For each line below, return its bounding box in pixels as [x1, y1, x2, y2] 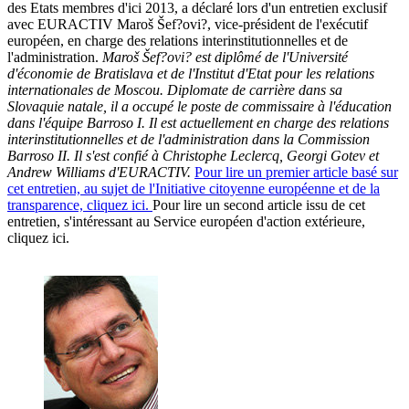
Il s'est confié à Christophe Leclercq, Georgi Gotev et [74, 148, 379, 164]
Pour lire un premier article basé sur [194, 164, 398, 181]
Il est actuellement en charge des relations [149, 115, 389, 131]
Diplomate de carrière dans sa [167, 82, 342, 99]
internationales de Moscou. [7, 82, 163, 99]
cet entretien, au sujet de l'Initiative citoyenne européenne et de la [7, 181, 380, 197]
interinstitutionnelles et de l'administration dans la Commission [7, 131, 370, 148]
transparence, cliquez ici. [7, 197, 152, 214]
